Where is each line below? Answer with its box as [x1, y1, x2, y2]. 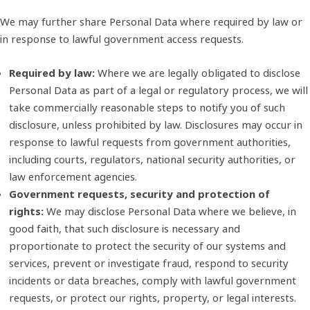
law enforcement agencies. [8, 169, 137, 183]
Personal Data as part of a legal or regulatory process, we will [8, 82, 308, 97]
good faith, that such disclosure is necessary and [8, 221, 240, 235]
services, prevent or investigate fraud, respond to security [8, 255, 289, 270]
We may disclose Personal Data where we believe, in [43, 203, 296, 218]
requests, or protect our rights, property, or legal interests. [8, 290, 296, 304]
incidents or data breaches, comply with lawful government [8, 273, 296, 287]
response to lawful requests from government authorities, [8, 134, 291, 149]
